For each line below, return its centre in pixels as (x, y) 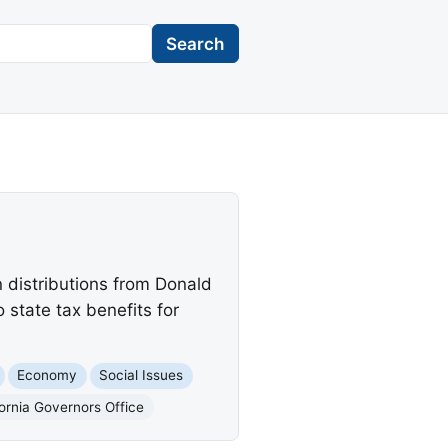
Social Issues (141, 375)
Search (195, 43)
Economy (47, 375)
